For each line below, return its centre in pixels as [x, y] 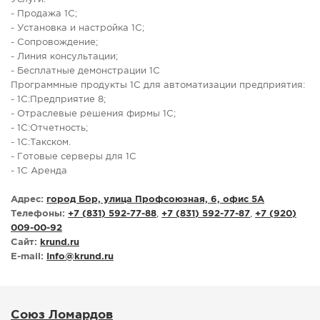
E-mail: [27, 257]
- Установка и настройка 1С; [77, 29]
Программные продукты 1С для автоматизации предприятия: [158, 86]
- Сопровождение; [54, 43]
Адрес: [27, 200]
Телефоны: [38, 214]
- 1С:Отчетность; [49, 129]
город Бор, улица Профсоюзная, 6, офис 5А [155, 200]
